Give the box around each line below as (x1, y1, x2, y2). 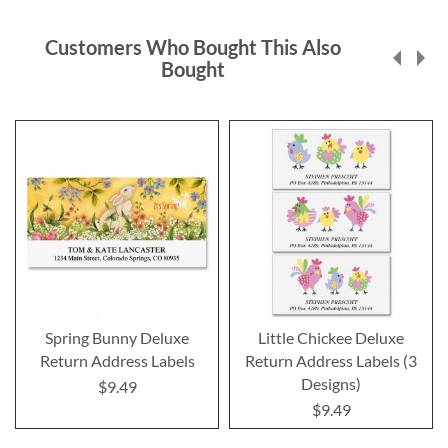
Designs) (301, 373, 361, 393)
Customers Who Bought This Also (44, 34, 341, 59)
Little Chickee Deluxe (258, 327, 404, 347)
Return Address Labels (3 (245, 350, 417, 370)
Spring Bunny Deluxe (45, 327, 189, 347)
